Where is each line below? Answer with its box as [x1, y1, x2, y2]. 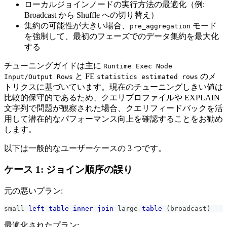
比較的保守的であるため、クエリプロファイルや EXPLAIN [4, 93, 220, 102]
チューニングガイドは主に [4, 61, 103, 70]
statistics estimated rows [97, 72, 198, 81]
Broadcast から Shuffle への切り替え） [24, 10, 159, 19]
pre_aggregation [130, 22, 191, 30]
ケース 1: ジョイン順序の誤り [4, 164, 133, 175]
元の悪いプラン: [4, 186, 63, 196]
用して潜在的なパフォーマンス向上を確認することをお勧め [4, 114, 223, 123]
